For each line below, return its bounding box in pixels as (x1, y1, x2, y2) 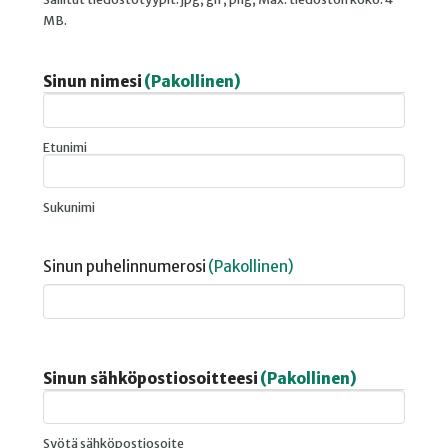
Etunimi (42, 139, 87, 155)
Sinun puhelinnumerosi (42, 257, 206, 277)
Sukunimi (42, 200, 95, 216)
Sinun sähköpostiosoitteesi (42, 368, 258, 388)
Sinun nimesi (42, 72, 142, 92)
